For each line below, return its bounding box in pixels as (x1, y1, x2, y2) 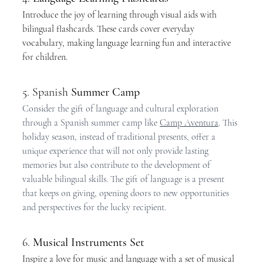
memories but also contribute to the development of (22, 159, 213, 171)
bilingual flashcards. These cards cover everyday (22, 23, 197, 35)
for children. (22, 51, 68, 63)
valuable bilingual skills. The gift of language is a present (22, 173, 227, 185)
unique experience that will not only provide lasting (22, 145, 211, 157)
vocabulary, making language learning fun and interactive (22, 37, 233, 49)
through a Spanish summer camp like (22, 117, 160, 129)
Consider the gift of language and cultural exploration (22, 103, 221, 114)
